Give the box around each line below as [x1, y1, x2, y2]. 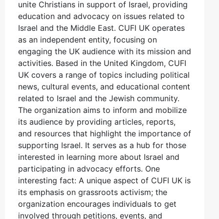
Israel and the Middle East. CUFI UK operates [18, 22, 185, 33]
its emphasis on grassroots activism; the [18, 187, 167, 197]
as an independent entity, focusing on [18, 34, 157, 44]
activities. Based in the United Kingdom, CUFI [18, 58, 186, 68]
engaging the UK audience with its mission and [18, 46, 191, 56]
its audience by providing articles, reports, [18, 116, 175, 127]
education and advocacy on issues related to [18, 11, 185, 21]
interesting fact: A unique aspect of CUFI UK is [18, 175, 191, 185]
